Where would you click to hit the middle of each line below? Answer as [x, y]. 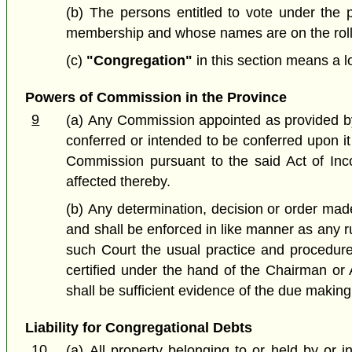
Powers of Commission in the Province [156, 97]
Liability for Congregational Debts [138, 327]
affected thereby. [119, 182]
